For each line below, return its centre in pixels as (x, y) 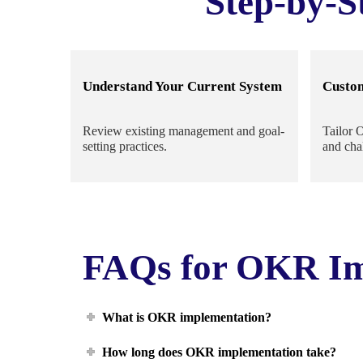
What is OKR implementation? (187, 317)
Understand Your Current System (182, 87)
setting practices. (125, 147)
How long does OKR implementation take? (220, 352)
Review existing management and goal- (184, 131)
